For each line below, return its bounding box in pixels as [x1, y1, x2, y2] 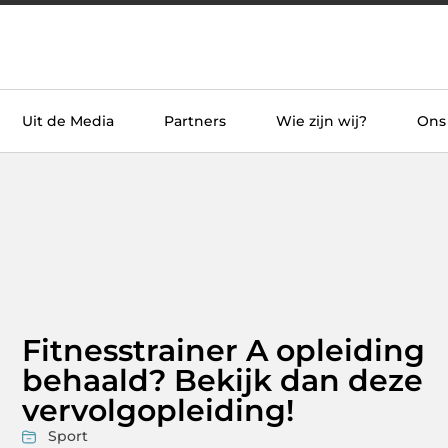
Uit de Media [22, 112, 114, 130]
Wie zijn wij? [276, 112, 367, 130]
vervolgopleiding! [22, 392, 294, 430]
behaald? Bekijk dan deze [22, 362, 423, 400]
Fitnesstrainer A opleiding [22, 332, 425, 370]
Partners [164, 112, 226, 130]
